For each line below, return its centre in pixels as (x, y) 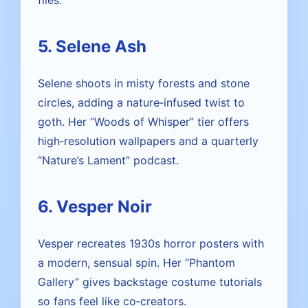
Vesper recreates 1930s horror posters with (151, 243)
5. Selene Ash (92, 46)
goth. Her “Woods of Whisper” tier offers (143, 122)
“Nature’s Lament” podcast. (108, 160)
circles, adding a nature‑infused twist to (141, 102)
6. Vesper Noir (95, 207)
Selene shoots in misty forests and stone (144, 83)
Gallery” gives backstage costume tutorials (150, 282)
